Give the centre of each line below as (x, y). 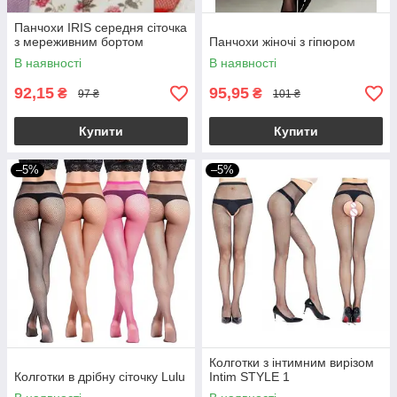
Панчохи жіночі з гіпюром (282, 42)
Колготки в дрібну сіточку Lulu (100, 377)
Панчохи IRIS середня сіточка (101, 27)
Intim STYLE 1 (249, 377)
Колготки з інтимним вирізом (292, 362)
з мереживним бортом (79, 42)
